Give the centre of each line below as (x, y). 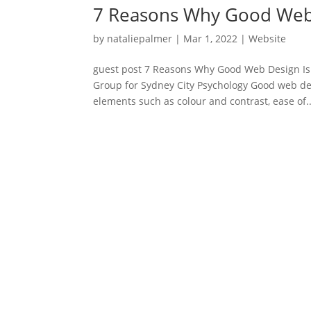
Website (268, 38)
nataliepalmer (140, 38)
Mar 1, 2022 (211, 38)
